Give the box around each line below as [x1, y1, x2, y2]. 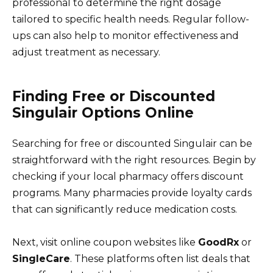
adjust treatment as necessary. [12, 46, 160, 58]
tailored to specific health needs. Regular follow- [12, 13, 249, 25]
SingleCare [12, 253, 70, 265]
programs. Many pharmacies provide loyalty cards [12, 186, 252, 199]
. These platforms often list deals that [70, 253, 250, 265]
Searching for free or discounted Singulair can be [12, 137, 252, 149]
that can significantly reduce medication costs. [12, 203, 237, 215]
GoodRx [198, 236, 239, 249]
